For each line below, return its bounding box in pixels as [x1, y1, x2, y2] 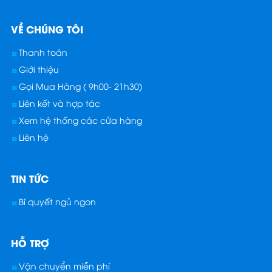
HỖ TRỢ [11, 235, 49, 250]
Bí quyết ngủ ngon [16, 195, 96, 207]
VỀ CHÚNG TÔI [11, 21, 83, 36]
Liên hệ [16, 131, 49, 143]
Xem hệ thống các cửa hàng [16, 114, 142, 126]
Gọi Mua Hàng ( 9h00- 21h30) [16, 80, 142, 92]
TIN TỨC [11, 171, 49, 185]
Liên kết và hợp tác [16, 97, 100, 109]
